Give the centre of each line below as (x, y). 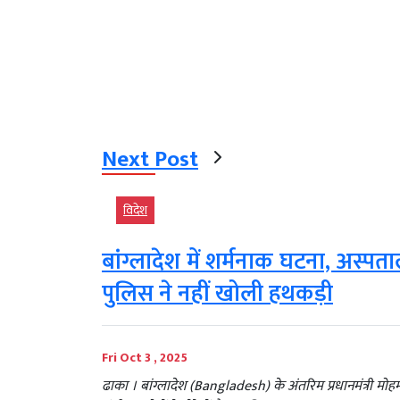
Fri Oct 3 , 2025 (145, 358)
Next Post (150, 160)
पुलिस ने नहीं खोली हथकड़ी (217, 295)
